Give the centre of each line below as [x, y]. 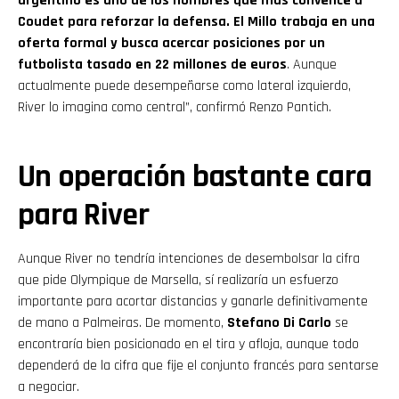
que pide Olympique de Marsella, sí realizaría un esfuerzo [178, 280]
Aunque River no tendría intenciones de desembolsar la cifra [189, 258]
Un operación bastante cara [195, 176]
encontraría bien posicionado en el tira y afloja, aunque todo [188, 344]
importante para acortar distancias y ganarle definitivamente [193, 301]
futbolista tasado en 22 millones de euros [152, 64]
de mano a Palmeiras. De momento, [122, 322]
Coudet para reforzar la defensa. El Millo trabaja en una [196, 21]
